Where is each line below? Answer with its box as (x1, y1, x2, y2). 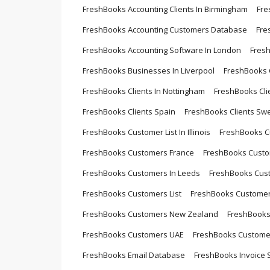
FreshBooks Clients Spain (83, 106, 175, 118)
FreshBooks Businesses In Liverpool (83, 65, 215, 77)
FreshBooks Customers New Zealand (83, 209, 218, 220)
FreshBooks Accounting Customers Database (83, 24, 247, 36)
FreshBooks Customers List (83, 188, 181, 199)
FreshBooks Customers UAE (83, 229, 184, 240)
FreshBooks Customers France (83, 147, 194, 159)
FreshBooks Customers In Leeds (83, 168, 200, 179)
